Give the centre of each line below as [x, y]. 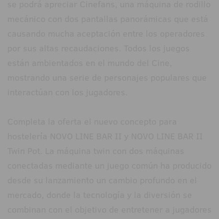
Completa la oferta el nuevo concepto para [92, 122]
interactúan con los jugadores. [67, 92]
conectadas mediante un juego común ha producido [109, 166]
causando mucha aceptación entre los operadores [106, 34]
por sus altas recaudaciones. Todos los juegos [99, 48]
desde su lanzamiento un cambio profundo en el [102, 180]
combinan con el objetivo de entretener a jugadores [109, 210]
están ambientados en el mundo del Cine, [90, 63]
